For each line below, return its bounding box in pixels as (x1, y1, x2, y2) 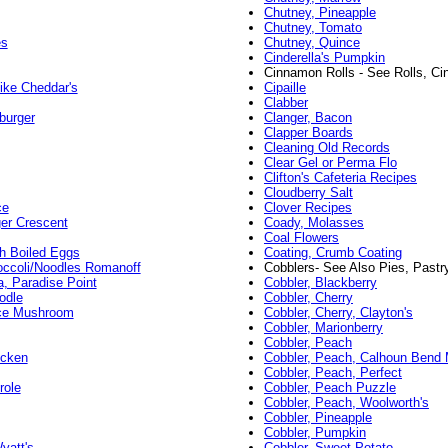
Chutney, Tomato (263, 20, 362, 36)
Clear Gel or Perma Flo (263, 155, 397, 171)
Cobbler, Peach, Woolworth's (263, 395, 429, 411)
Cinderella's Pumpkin (263, 50, 385, 66)
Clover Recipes (263, 200, 352, 216)
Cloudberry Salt (263, 185, 353, 201)
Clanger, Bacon (263, 110, 352, 126)
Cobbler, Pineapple (263, 410, 372, 426)
